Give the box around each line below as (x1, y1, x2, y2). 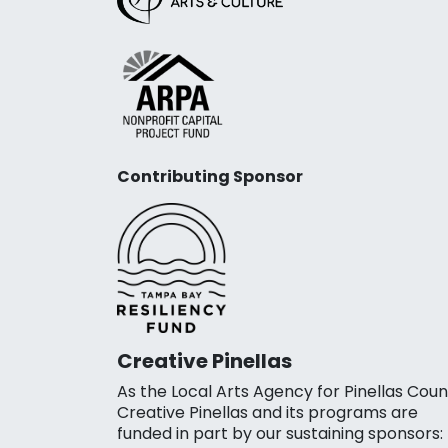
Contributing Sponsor (117, 164, 303, 188)
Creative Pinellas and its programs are (117, 400, 418, 424)
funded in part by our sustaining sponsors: (117, 421, 443, 445)
